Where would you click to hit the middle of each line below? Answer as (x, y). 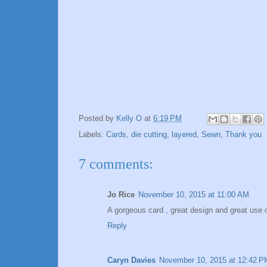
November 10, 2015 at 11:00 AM (194, 195)
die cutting (149, 135)
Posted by (97, 119)
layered (184, 135)
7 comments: (116, 164)
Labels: (92, 135)
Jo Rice (121, 195)
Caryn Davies (131, 260)
